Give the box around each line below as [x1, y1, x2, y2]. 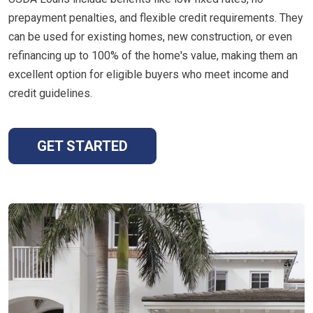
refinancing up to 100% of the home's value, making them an [8, 48, 298, 62]
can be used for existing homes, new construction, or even [8, 29, 292, 43]
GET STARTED [37, 137, 128, 154]
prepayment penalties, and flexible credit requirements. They [8, 10, 303, 24]
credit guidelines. [8, 86, 92, 100]
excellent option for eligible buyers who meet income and [8, 67, 289, 81]
